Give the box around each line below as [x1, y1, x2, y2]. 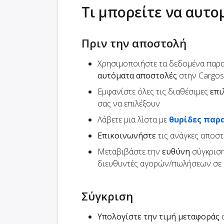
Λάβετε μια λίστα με [97, 114, 169, 125]
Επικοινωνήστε [97, 130, 156, 141]
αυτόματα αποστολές [97, 70, 177, 81]
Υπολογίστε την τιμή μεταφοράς [97, 211, 219, 222]
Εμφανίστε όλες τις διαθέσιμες [97, 86, 210, 97]
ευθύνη [162, 146, 190, 157]
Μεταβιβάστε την [97, 146, 162, 157]
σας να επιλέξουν [97, 98, 160, 109]
